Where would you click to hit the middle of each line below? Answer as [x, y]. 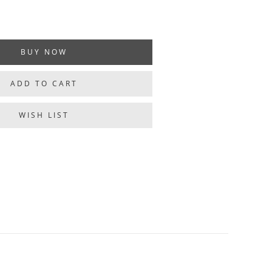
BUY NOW [44, 52]
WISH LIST [44, 115]
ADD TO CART [44, 83]
